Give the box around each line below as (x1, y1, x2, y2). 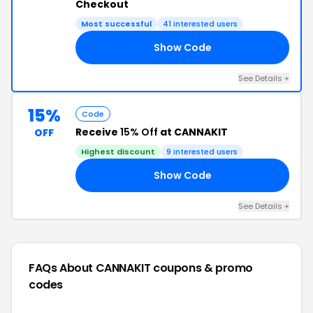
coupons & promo (153, 260, 254, 276)
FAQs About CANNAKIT (29, 260, 154, 276)
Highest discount (81, 146, 155, 157)
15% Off (120, 125, 158, 139)
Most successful (81, 18, 152, 29)
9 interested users (166, 146, 238, 157)
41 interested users (163, 18, 238, 29)
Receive (75, 125, 120, 139)
